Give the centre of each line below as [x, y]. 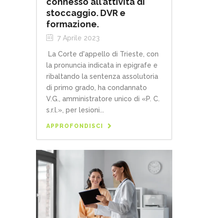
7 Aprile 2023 [78, 38]
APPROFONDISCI [75, 126]
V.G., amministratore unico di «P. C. [103, 99]
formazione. [73, 24]
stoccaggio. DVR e [86, 13]
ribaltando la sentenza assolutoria [102, 76]
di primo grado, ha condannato [97, 87]
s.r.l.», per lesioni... [75, 110]
